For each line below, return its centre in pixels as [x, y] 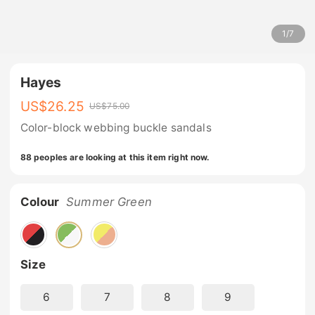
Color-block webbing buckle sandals [116, 128]
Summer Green [109, 201]
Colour [40, 201]
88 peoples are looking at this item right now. [115, 157]
